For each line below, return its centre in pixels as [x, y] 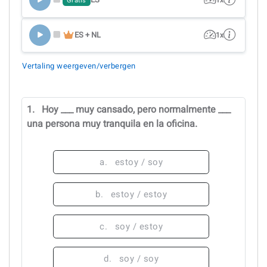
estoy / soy [139, 162]
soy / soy [139, 258]
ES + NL [88, 35]
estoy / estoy [139, 194]
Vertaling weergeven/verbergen [79, 66]
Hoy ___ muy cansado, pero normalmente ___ [136, 109]
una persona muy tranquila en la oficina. [112, 124]
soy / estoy [139, 226]
